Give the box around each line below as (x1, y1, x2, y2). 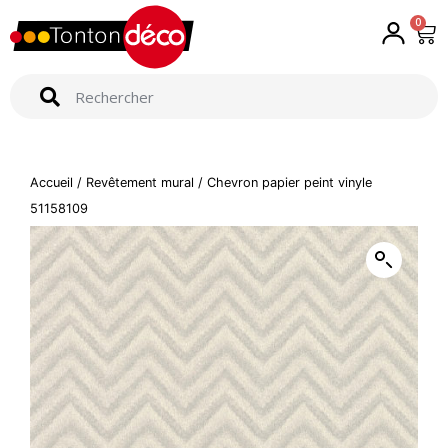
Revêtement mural (86, 175, 194, 190)
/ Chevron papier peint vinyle (194, 175, 372, 190)
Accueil (30, 175, 73, 190)
